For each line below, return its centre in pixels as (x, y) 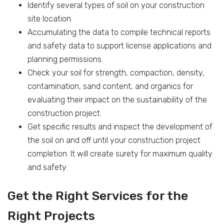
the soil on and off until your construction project (114, 140)
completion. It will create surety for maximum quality (120, 153)
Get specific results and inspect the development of (120, 126)
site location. (50, 18)
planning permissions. (65, 59)
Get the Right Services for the (98, 195)
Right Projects (51, 215)
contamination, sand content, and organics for (110, 86)
